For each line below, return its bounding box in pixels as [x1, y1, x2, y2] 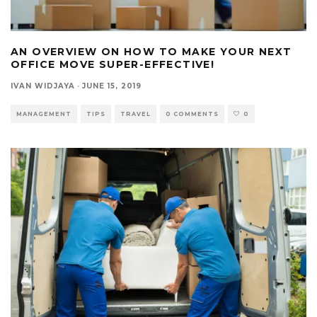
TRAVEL [120, 110, 151, 118]
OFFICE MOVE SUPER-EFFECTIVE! [11, 58, 215, 71]
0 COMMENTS [166, 110, 219, 118]
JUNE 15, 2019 [82, 81, 142, 91]
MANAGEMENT [16, 110, 71, 118]
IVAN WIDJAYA [11, 81, 75, 91]
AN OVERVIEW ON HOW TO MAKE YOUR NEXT [11, 45, 292, 59]
